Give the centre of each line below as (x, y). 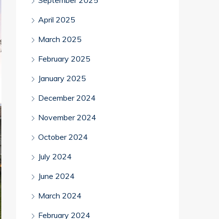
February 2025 (64, 59)
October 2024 (63, 137)
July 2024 (55, 156)
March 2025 (60, 39)
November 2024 (67, 117)
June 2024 (56, 176)
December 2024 (67, 98)
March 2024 (60, 196)
